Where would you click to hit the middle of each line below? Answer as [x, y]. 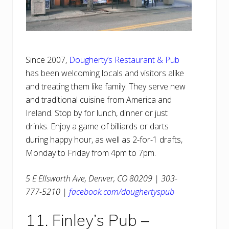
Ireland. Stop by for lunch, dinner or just [97, 113]
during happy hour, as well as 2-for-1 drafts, [104, 140]
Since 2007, [47, 60]
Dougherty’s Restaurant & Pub [124, 60]
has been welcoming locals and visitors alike [105, 73]
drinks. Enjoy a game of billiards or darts [97, 127]
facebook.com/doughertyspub [122, 192]
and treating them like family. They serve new [106, 87]
